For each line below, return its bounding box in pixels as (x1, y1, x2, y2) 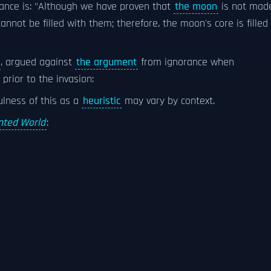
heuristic (83, 94, 120, 108)
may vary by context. (122, 94, 215, 108)
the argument (76, 56, 137, 69)
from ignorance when (138, 56, 234, 69)
